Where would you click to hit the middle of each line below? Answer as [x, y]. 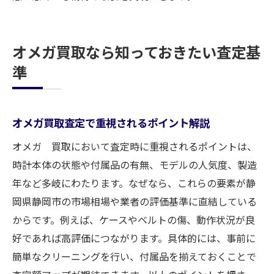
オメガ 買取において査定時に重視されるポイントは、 [135, 146]
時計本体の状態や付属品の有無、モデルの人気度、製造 [135, 165]
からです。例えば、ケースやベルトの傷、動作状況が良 [134, 220]
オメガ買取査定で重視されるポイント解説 [111, 123]
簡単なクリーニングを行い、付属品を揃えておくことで [134, 256]
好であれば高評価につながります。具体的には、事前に [134, 238]
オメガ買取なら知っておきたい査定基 [136, 52]
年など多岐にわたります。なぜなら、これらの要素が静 [134, 183]
